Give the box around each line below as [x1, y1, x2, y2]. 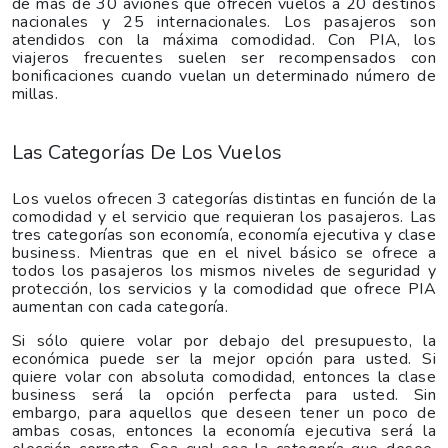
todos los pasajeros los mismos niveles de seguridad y [12, 259, 436, 282]
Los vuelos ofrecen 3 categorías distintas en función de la [12, 187, 436, 210]
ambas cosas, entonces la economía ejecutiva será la [12, 419, 436, 442]
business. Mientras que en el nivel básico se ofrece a [12, 241, 436, 264]
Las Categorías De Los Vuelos [12, 138, 282, 166]
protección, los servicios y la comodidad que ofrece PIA [12, 277, 436, 300]
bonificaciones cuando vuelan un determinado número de [12, 64, 436, 87]
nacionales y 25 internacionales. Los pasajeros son [12, 10, 436, 33]
